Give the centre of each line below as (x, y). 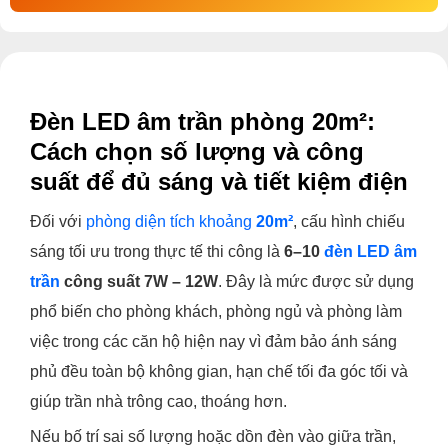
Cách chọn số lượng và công (197, 151)
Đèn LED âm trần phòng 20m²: (202, 121)
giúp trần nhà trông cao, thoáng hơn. (158, 401)
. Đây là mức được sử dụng (316, 281)
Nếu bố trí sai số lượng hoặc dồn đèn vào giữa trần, (213, 436)
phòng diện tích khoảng (171, 221)
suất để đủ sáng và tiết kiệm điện (219, 181)
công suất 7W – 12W (139, 281)
